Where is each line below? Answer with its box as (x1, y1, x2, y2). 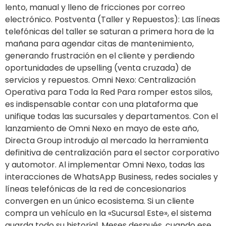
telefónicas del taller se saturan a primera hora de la (5, 25, 214, 37)
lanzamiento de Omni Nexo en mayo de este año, (5, 122, 199, 134)
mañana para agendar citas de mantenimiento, (5, 37, 194, 49)
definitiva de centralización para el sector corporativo (5, 146, 219, 158)
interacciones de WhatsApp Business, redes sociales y (5, 171, 218, 183)
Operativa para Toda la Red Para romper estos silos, (5, 86, 212, 98)
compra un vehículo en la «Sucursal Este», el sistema (5, 207, 211, 219)
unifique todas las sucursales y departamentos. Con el (5, 110, 218, 122)
